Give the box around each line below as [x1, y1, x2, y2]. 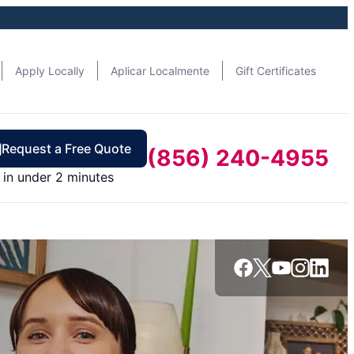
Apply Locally [15, 64, 85, 78]
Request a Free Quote [2, 140, 131, 156]
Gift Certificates [235, 64, 316, 78]
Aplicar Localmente [111, 64, 209, 78]
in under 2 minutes [3, 168, 114, 185]
